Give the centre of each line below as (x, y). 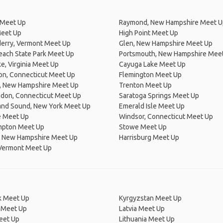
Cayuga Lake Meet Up (152, 64)
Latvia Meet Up (142, 209)
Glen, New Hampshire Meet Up (166, 43)
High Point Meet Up (149, 33)
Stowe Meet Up (143, 127)
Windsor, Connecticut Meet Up (166, 116)
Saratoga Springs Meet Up (159, 96)
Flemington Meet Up (150, 75)
